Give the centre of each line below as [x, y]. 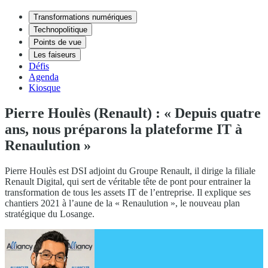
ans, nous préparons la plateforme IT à [124, 129]
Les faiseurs [55, 55]
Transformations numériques [83, 17]
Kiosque [45, 88]
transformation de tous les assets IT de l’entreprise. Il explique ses [128, 192]
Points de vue [57, 42]
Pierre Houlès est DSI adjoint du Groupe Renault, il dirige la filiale [130, 170]
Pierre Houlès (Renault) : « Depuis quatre [133, 113]
